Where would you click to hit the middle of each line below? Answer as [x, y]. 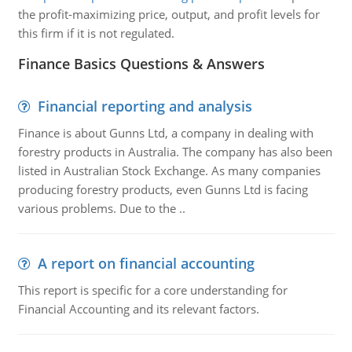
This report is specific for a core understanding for [152, 290]
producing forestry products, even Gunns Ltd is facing [163, 189]
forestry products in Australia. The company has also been [175, 152]
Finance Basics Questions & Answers [141, 64]
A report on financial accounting [146, 263]
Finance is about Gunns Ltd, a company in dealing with [165, 133]
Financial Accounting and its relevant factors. [138, 309]
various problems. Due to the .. [101, 208]
